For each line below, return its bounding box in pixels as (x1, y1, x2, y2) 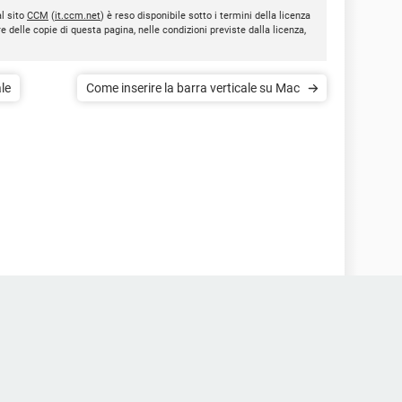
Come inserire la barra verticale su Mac (86, 81, 300, 95)
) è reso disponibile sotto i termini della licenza (100, 10, 310, 22)
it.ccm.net (55, 10, 100, 22)
